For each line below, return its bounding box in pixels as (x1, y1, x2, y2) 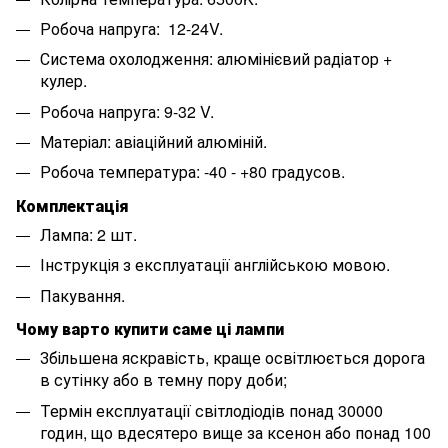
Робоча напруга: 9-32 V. (40, 99, 214, 123)
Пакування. (40, 283, 125, 307)
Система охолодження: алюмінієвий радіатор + (40, 47, 392, 71)
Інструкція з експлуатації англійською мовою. (40, 253, 390, 277)
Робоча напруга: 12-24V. (40, 16, 223, 40)
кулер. (40, 69, 87, 93)
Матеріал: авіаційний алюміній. (40, 130, 267, 154)
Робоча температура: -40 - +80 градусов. (40, 160, 345, 184)
